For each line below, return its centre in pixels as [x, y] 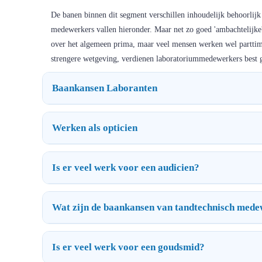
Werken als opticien [95, 127]
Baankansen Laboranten [105, 88]
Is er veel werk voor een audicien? [126, 167]
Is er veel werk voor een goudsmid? [128, 247]
